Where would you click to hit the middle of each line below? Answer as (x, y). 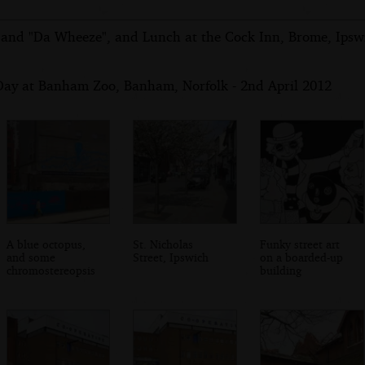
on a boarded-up (302, 257)
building (281, 270)
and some (31, 257)
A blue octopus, (46, 244)
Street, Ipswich (171, 257)
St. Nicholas (163, 244)
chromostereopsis (51, 270)
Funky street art (300, 244)
